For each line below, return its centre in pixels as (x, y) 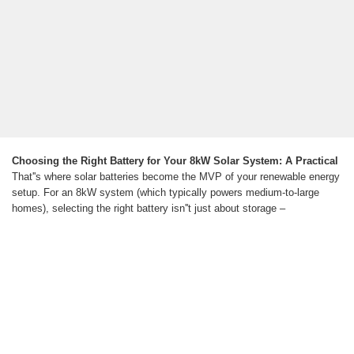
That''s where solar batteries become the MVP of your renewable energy (176, 177)
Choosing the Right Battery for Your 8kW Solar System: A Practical (175, 161)
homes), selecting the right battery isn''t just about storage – (149, 209)
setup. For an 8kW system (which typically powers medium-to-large (166, 193)
